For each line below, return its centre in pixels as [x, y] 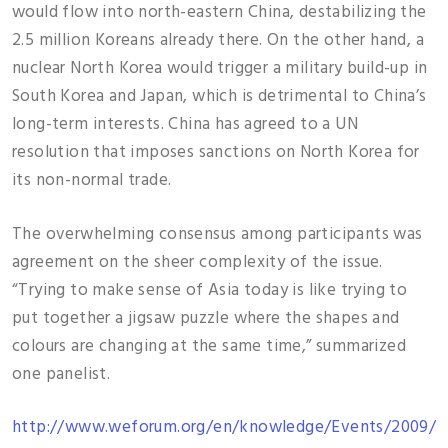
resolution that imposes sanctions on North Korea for [216, 152]
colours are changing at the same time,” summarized [209, 346]
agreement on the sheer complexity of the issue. [197, 262]
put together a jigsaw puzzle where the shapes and [206, 318]
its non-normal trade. [92, 180]
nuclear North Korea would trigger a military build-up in [220, 68]
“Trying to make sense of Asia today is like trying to [210, 290]
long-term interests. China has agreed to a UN [185, 124]
